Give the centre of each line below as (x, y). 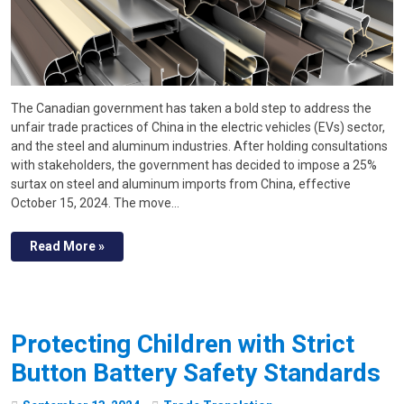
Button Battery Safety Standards (196, 372)
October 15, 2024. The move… (95, 202)
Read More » (67, 246)
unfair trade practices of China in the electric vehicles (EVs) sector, (198, 127)
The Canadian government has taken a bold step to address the (191, 108)
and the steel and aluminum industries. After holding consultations (199, 146)
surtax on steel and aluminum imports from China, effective (181, 184)
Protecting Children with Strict (183, 344)
